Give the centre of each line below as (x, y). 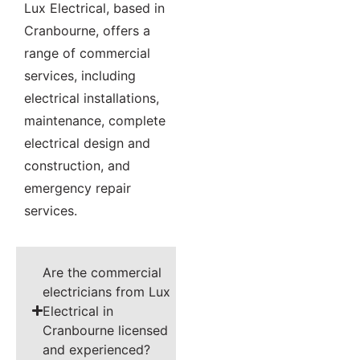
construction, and (77, 165)
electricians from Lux (107, 291)
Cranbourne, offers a (87, 30)
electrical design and (87, 143)
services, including (80, 75)
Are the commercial (102, 272)
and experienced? (97, 349)
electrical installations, (92, 98)
